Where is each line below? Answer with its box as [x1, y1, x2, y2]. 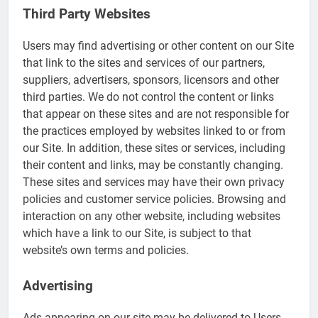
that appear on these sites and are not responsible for [23, 106, 289, 121]
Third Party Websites [23, 6, 150, 23]
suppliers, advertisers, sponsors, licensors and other [23, 72, 279, 87]
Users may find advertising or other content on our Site [23, 38, 294, 53]
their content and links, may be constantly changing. [23, 158, 283, 172]
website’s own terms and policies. [23, 243, 189, 257]
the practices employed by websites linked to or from [23, 124, 285, 138]
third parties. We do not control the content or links [23, 89, 274, 104]
